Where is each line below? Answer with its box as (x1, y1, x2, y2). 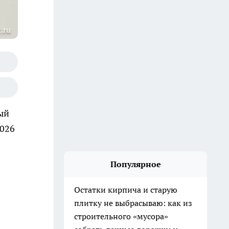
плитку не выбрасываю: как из (74, 198, 192, 208)
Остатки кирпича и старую (74, 185, 177, 195)
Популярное (110, 159, 161, 169)
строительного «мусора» (74, 211, 168, 221)
